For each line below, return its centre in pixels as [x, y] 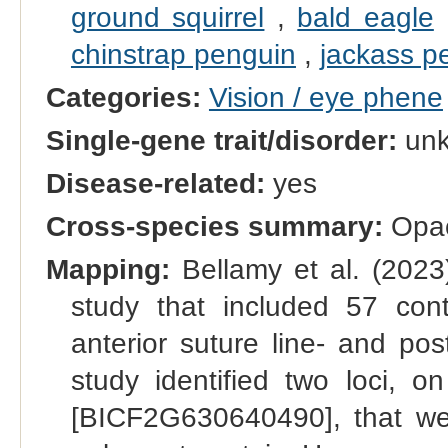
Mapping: [107, 270]
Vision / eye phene [325, 97]
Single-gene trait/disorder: [221, 140]
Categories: [123, 97]
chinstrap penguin [183, 54]
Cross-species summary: [214, 226]
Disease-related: [155, 183]
